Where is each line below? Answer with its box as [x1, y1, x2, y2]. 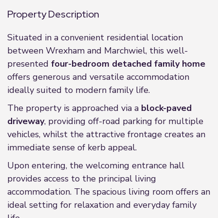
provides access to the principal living [7, 173, 156, 184]
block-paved [141, 102, 192, 114]
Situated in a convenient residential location [7, 32, 183, 43]
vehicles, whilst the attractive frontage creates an [7, 128, 205, 140]
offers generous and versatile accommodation [7, 71, 189, 83]
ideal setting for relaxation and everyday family [7, 199, 197, 211]
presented [7, 58, 51, 70]
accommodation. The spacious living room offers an [7, 186, 210, 198]
